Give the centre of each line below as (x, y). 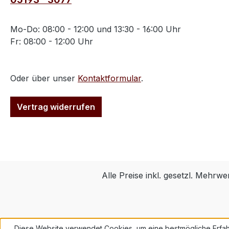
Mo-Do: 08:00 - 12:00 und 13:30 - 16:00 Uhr (96, 29)
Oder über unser (44, 78)
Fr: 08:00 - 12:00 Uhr (52, 42)
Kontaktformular (109, 78)
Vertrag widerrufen (56, 107)
